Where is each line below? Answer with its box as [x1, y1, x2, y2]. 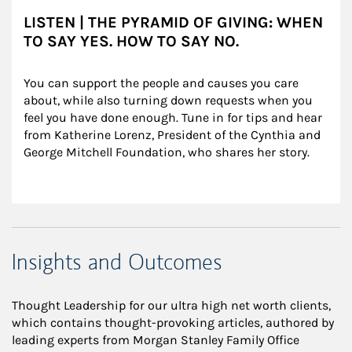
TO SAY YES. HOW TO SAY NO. [24, 32, 239, 51]
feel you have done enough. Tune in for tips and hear [24, 110, 325, 126]
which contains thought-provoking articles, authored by [12, 315, 334, 331]
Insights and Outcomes [12, 247, 222, 277]
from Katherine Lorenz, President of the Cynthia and [24, 127, 324, 143]
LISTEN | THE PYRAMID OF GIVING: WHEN [24, 13, 323, 32]
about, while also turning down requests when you [24, 93, 316, 108]
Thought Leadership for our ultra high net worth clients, [12, 298, 331, 313]
